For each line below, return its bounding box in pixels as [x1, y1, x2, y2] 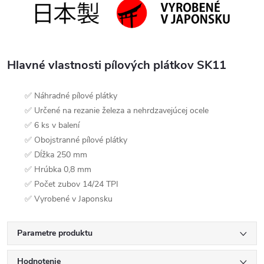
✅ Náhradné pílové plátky [25, 90, 117, 102]
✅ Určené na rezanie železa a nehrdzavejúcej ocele [25, 105, 209, 117]
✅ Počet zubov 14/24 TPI [25, 179, 118, 190]
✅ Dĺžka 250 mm [25, 149, 87, 161]
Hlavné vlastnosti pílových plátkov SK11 [7, 57, 226, 74]
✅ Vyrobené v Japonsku [25, 193, 113, 205]
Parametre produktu [17, 227, 93, 239]
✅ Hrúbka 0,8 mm [25, 164, 91, 176]
